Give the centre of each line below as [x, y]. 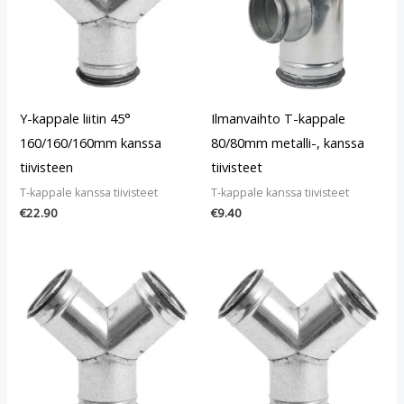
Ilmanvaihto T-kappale [278, 118]
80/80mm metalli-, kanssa [288, 142]
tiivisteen [47, 166]
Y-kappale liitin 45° [76, 118]
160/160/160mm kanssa [91, 142]
